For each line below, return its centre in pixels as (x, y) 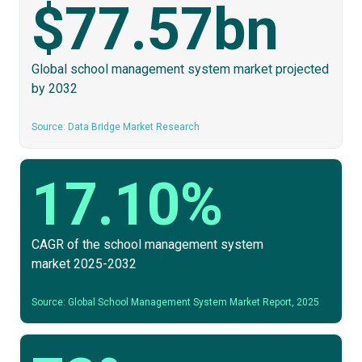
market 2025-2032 (84, 264)
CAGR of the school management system (147, 244)
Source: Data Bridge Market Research (116, 127)
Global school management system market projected (180, 69)
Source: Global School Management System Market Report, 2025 (175, 302)
